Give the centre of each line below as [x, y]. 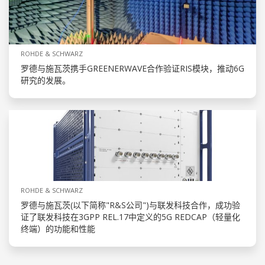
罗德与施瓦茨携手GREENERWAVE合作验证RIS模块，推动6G [132, 69]
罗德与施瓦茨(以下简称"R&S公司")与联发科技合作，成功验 [130, 205]
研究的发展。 [46, 80]
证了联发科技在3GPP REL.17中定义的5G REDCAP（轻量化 [130, 217]
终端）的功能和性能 [58, 229]
